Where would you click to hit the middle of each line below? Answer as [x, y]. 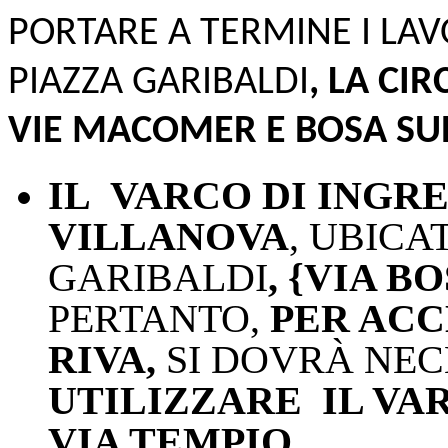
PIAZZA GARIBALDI [158, 83]
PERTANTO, [159, 319]
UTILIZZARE [175, 401]
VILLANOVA [168, 237]
